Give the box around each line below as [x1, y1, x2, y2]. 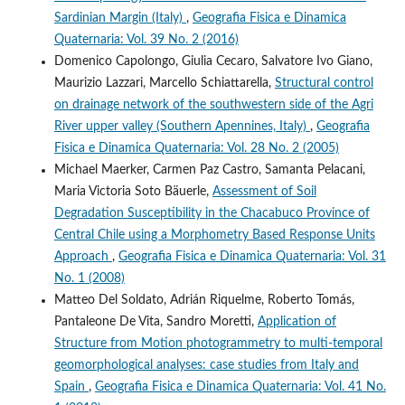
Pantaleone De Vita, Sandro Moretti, [53, 315, 258, 328]
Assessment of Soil [212, 184, 316, 198]
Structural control [274, 76, 373, 89]
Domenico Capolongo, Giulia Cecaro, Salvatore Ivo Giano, [53, 54, 372, 68]
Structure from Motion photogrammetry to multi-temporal [53, 336, 382, 350]
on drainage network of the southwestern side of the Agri [53, 98, 373, 111]
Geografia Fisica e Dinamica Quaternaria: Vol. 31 [118, 250, 386, 263]
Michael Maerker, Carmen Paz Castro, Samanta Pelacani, [53, 163, 365, 176]
